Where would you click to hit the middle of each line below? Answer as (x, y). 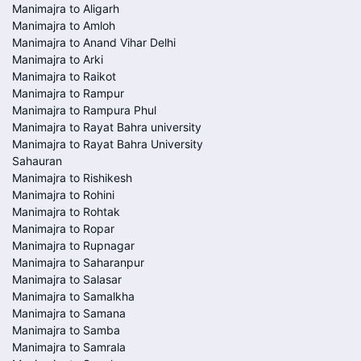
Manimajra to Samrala (69, 347)
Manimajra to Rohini (63, 195)
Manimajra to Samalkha (73, 296)
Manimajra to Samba (66, 330)
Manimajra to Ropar (63, 228)
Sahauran (37, 161)
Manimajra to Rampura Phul (84, 110)
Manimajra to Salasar (67, 279)
